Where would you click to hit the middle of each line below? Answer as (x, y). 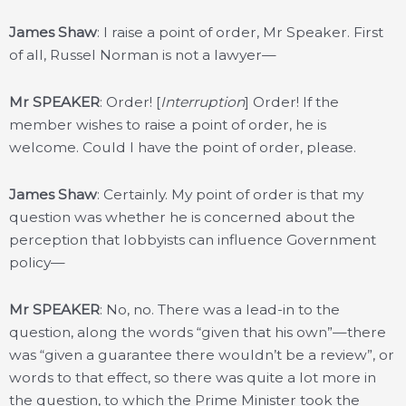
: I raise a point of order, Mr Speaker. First (240, 32)
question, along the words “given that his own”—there (198, 333)
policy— (37, 263)
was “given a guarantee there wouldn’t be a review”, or (202, 355)
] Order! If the (292, 102)
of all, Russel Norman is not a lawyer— (143, 55)
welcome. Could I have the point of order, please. (183, 148)
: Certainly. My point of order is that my (230, 195)
